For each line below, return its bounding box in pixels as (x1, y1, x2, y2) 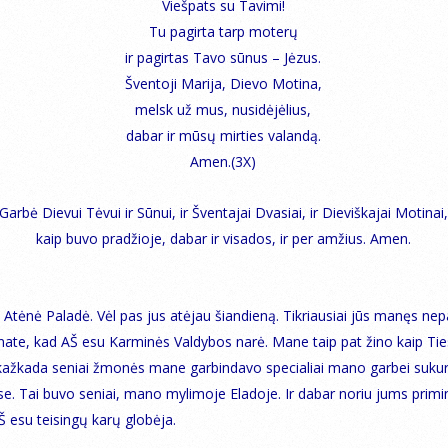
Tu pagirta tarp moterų (148, 21, 298, 41)
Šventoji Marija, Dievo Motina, (124, 73, 322, 93)
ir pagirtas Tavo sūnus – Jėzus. (125, 47, 321, 67)
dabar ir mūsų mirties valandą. (125, 125, 321, 145)
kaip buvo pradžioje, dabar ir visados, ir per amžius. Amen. (35, 228, 411, 248)
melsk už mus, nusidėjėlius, (135, 99, 311, 119)
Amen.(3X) (190, 151, 256, 171)
